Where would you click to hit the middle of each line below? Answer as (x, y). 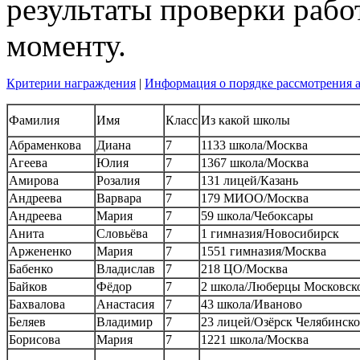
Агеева (28, 162)
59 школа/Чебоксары (257, 215)
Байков (28, 286)
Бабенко (31, 268)
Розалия (118, 180)
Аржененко (40, 251)
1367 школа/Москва (255, 162)
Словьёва (122, 233)
